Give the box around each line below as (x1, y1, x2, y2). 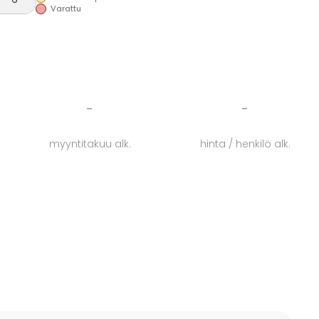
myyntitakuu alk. (48, 137, 131, 151)
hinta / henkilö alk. (199, 137, 291, 151)
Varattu (51, 3, 81, 14)
